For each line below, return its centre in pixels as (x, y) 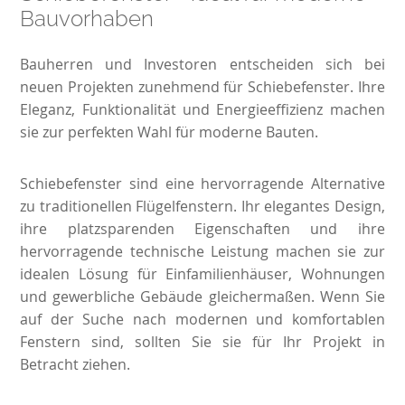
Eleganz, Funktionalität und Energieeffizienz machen (202, 110)
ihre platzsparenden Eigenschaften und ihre (202, 229)
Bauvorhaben (87, 19)
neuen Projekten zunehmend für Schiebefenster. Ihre (202, 87)
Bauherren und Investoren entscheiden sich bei (202, 65)
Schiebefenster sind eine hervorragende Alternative (202, 184)
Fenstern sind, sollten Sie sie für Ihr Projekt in (202, 342)
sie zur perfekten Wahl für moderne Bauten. (170, 132)
